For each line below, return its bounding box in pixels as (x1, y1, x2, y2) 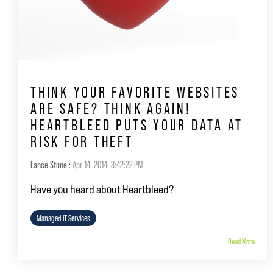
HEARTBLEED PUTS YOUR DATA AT (30, 116, 243, 135)
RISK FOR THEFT (30, 133, 133, 151)
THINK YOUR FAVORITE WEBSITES (30, 83, 239, 102)
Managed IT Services (37, 213, 90, 224)
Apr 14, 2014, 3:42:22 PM (73, 159, 143, 171)
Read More (228, 236, 255, 247)
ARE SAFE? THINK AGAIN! (30, 100, 191, 118)
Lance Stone (30, 159, 67, 171)
